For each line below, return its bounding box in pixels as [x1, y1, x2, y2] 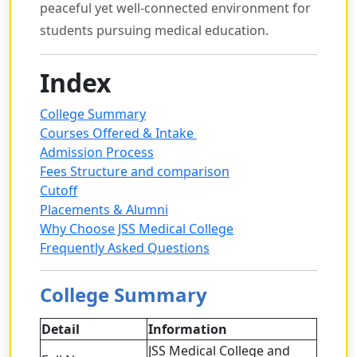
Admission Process [40, 143, 154, 162]
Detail [41, 320, 80, 339]
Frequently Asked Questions [40, 239, 210, 257]
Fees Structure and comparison [40, 163, 229, 181]
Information [148, 320, 227, 339]
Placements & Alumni [40, 201, 168, 219]
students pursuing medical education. [40, 22, 269, 40]
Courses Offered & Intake [40, 124, 197, 143]
